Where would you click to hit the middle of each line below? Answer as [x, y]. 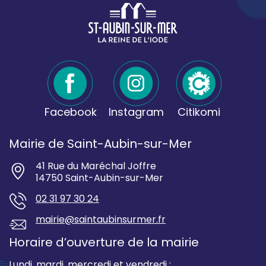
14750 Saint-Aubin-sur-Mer [99, 178]
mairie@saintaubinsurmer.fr [101, 220]
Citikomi [199, 112]
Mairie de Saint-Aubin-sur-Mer [100, 144]
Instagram [136, 112]
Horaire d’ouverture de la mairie [104, 243]
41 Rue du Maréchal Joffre [96, 166]
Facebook [70, 112]
